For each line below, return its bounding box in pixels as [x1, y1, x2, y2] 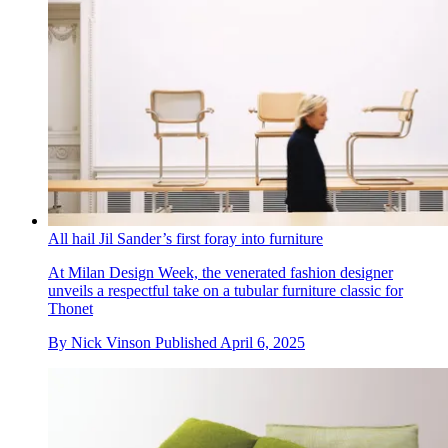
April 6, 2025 [220, 334, 305, 352]
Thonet [48, 300, 93, 318]
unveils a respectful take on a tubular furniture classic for [48, 282, 403, 300]
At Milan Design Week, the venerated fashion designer [48, 264, 393, 282]
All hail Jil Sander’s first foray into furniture [48, 230, 323, 248]
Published [155, 334, 220, 352]
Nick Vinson [71, 334, 151, 352]
